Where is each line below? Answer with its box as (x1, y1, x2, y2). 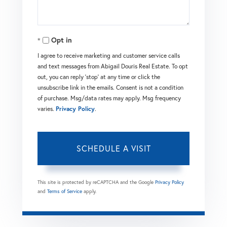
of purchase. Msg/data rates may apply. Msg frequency (37, 94, 181, 102)
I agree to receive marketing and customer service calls (37, 51, 180, 59)
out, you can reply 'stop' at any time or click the (37, 72, 160, 81)
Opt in (51, 35, 72, 45)
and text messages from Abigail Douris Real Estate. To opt (37, 62, 188, 70)
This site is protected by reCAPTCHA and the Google (37, 178, 155, 185)
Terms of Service (47, 187, 82, 195)
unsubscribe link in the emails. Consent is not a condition (37, 83, 183, 91)
